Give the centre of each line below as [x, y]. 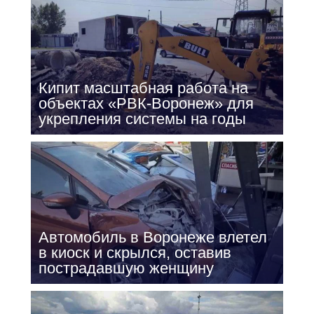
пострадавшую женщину [126, 268]
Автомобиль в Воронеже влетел [152, 237]
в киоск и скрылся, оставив [135, 253]
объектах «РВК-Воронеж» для [146, 104]
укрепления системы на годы [142, 119]
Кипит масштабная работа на [143, 88]
